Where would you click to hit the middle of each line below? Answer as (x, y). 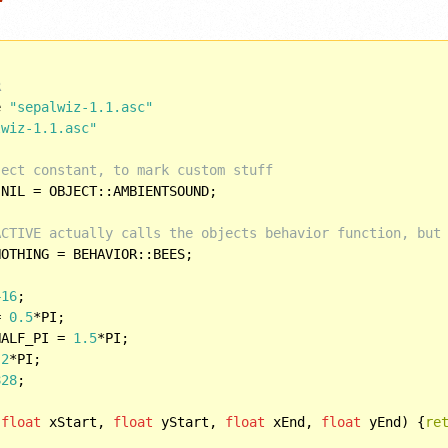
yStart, (189, 421)
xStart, (77, 421)
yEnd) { (393, 421)
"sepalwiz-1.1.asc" (81, 106)
